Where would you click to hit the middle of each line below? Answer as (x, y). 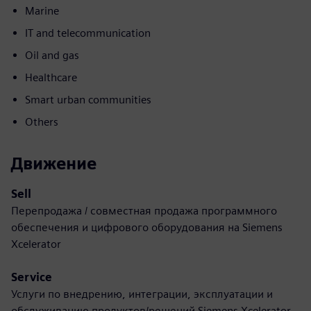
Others (42, 122)
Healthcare (51, 77)
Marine (42, 11)
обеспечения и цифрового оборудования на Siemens (147, 227)
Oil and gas (52, 55)
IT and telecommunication (88, 33)
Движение (54, 163)
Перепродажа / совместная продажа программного (144, 211)
